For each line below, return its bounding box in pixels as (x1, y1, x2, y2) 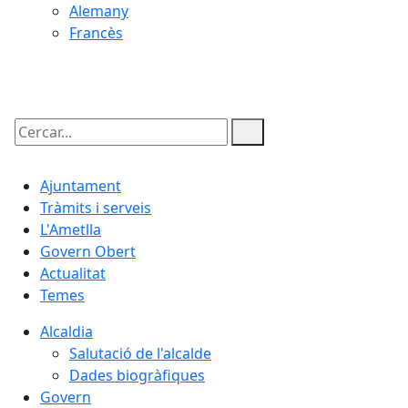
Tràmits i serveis (40, 198, 151, 219)
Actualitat (40, 263, 106, 284)
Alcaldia (40, 321, 93, 342)
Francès (69, 23, 123, 44)
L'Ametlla (40, 219, 101, 240)
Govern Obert (40, 241, 136, 262)
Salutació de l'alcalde (69, 343, 211, 364)
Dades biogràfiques (69, 365, 205, 386)
